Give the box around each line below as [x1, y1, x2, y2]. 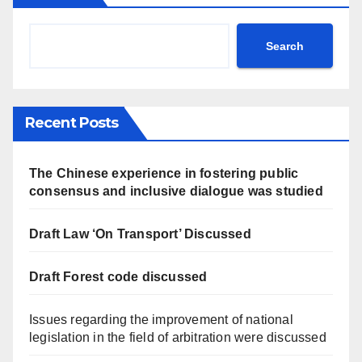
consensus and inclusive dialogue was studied [29, 184, 323, 198]
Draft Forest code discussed [29, 270, 208, 284]
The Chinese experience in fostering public [29, 166, 299, 180]
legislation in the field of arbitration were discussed [29, 330, 326, 344]
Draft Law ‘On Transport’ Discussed [29, 227, 251, 241]
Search [266, 39, 304, 53]
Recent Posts [25, 114, 119, 132]
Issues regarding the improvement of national [29, 313, 293, 326]
